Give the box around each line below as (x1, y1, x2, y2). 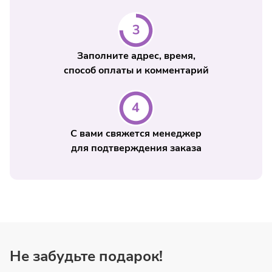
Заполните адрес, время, (76, 49, 195, 63)
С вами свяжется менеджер (70, 127, 202, 140)
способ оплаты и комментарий (63, 64, 209, 77)
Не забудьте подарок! (10, 246, 163, 266)
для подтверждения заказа (70, 141, 202, 155)
